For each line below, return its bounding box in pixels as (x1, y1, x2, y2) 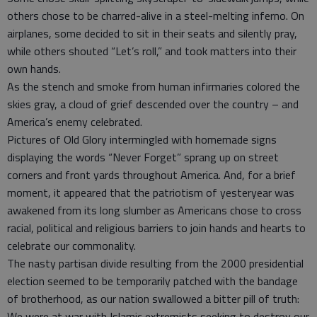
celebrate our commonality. (7, 237, 136, 254)
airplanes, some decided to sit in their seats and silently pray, (7, 25, 297, 42)
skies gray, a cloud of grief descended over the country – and (7, 96, 299, 113)
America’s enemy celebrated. (7, 113, 142, 130)
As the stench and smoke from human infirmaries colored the (7, 78, 300, 95)
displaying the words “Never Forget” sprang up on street (7, 149, 279, 166)
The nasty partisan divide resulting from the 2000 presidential (7, 255, 304, 272)
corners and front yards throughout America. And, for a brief (7, 166, 296, 183)
